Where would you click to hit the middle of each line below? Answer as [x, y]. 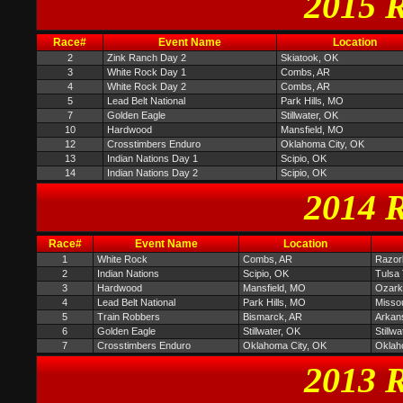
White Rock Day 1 [147, 72]
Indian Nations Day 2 [152, 173]
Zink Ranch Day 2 [147, 58]
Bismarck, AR [273, 317]
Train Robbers [129, 317]
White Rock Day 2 [147, 86]
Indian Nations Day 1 [152, 158]
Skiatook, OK [309, 58]
